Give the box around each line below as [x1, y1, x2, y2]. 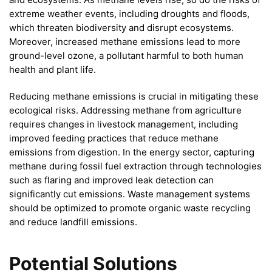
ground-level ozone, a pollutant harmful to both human [9, 50, 243, 62]
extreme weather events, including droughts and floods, [9, 8, 250, 20]
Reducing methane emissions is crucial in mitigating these [9, 90, 259, 103]
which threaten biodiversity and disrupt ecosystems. [9, 22, 234, 34]
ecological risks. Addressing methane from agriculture [9, 104, 242, 117]
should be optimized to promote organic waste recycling [9, 202, 251, 214]
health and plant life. [9, 64, 96, 76]
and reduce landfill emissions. [9, 216, 137, 228]
